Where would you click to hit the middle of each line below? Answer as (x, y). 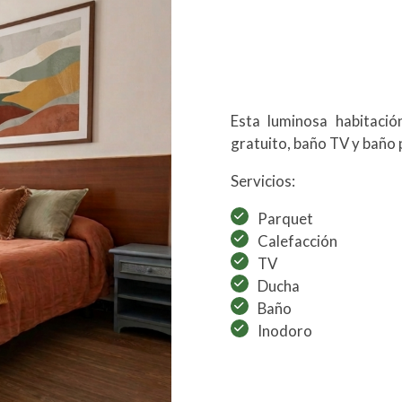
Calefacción (297, 240)
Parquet (285, 218)
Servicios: (262, 181)
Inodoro (284, 330)
